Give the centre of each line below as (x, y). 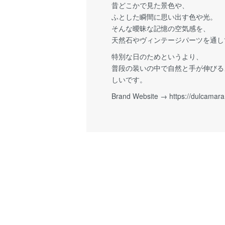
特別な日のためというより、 (157, 56)
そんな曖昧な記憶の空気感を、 (161, 28)
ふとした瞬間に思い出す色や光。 (164, 17)
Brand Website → (140, 96)
